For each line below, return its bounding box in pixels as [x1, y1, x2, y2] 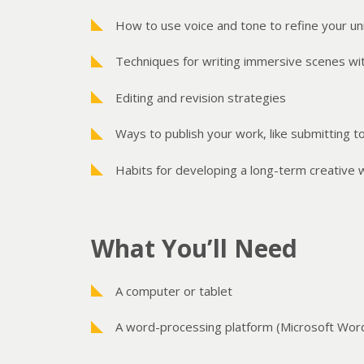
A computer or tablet [115, 282, 233, 299]
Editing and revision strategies [115, 89, 287, 106]
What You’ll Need [91, 232, 298, 265]
